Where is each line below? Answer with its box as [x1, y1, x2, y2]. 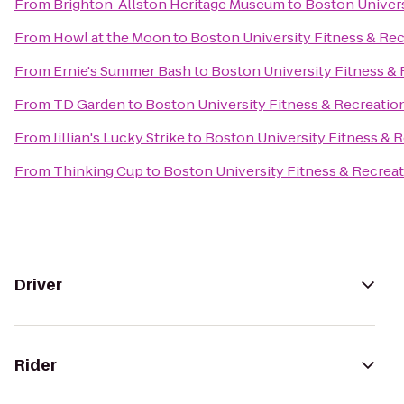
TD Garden [53, 95, 125, 114]
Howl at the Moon [53, 28, 170, 47]
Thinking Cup [53, 161, 143, 180]
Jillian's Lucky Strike [52, 128, 185, 147]
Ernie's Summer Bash [53, 61, 191, 80]
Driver [14, 274, 62, 296]
